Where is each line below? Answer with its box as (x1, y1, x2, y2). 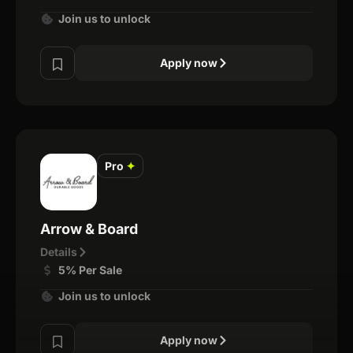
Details (40, 245, 77, 258)
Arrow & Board (40, 221, 138, 237)
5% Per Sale (58, 263, 122, 277)
